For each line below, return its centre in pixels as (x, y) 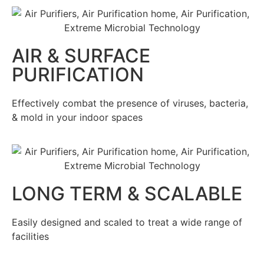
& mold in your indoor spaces (77, 118)
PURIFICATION (78, 75)
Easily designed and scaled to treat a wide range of (127, 222)
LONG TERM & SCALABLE (127, 194)
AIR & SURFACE (81, 56)
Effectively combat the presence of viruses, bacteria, (130, 103)
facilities (30, 237)
